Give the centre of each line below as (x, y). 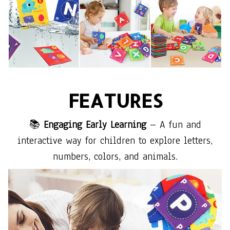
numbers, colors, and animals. (115, 156)
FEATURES (115, 100)
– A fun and (174, 124)
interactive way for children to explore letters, (115, 140)
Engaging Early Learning (95, 124)
